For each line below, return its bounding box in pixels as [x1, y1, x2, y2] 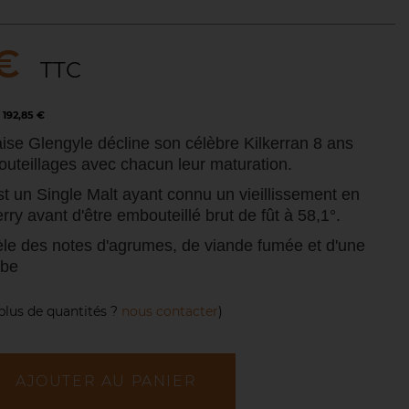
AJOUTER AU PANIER [16, 372, 197, 391]
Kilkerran [244, 134, 313, 153]
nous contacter [121, 303, 218, 320]
